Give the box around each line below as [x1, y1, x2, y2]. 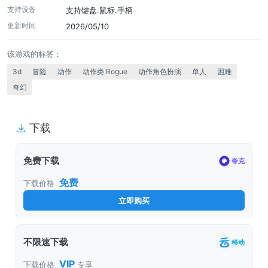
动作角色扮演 [138, 67, 181, 77]
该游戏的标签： [7, 49, 62, 59]
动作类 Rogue [83, 67, 127, 77]
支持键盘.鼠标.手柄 [66, 5, 133, 16]
